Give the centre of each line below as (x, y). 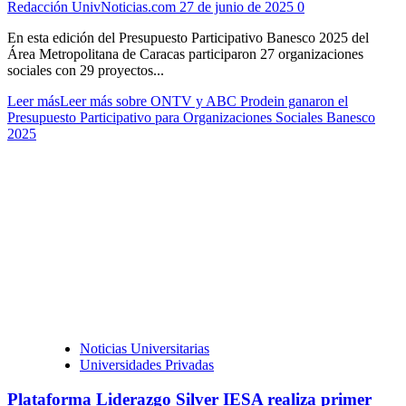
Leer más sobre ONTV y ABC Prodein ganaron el (204, 101)
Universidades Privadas (147, 364)
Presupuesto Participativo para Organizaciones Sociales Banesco (191, 117)
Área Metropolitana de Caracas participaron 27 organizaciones (185, 53)
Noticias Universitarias (145, 348)
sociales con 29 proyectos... (86, 70)
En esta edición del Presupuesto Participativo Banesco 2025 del (188, 37)
